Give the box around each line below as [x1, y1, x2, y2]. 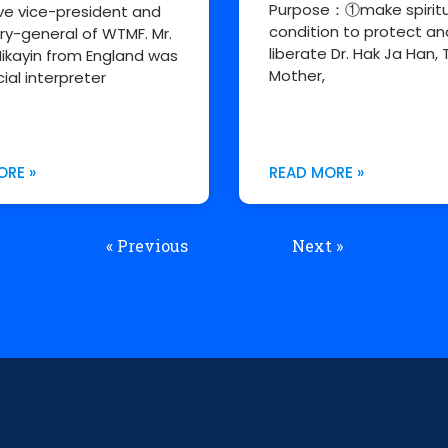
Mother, [269, 65, 325, 87]
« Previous [105, 235, 188, 257]
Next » [291, 235, 343, 257]
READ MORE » [269, 162, 364, 184]
